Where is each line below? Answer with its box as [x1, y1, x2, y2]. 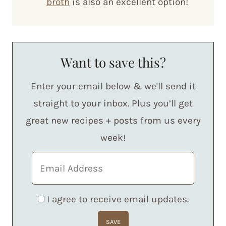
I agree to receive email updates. [46, 194, 189, 205]
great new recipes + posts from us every [25, 115, 201, 126]
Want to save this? [60, 53, 166, 71]
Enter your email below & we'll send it [30, 81, 196, 92]
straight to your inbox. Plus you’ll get [33, 98, 193, 109]
